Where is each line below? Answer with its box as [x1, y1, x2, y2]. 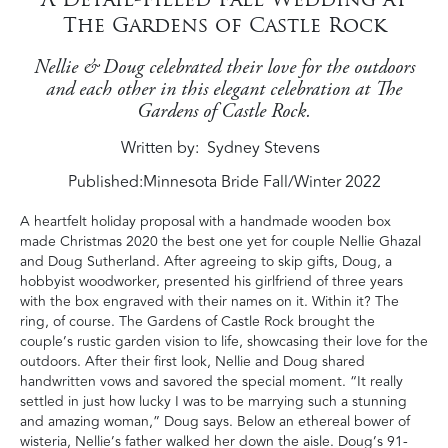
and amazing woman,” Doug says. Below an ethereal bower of [20, 410, 410, 432]
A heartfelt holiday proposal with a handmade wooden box [20, 210, 391, 232]
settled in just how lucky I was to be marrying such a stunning [20, 390, 407, 412]
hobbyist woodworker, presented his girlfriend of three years [20, 270, 403, 292]
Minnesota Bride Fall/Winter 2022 [142, 169, 381, 194]
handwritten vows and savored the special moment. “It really [20, 370, 403, 392]
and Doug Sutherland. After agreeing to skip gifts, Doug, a [20, 250, 392, 272]
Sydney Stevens [206, 135, 320, 160]
